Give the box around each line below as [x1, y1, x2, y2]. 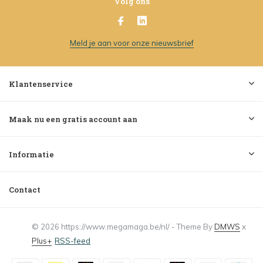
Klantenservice [9, 79, 73, 89]
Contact [9, 184, 41, 195]
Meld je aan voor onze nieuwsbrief [69, 38, 194, 48]
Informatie [9, 149, 54, 160]
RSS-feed [55, 236, 91, 245]
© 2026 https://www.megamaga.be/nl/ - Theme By [32, 222, 215, 231]
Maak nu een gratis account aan [9, 114, 137, 124]
